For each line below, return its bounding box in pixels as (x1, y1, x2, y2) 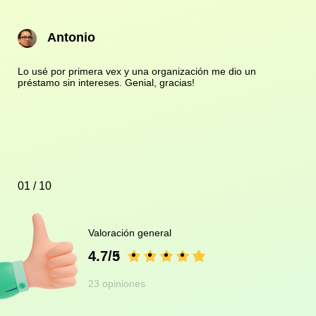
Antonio (47, 30, 95, 45)
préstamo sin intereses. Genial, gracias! (18, 77, 195, 89)
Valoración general (88, 227, 171, 239)
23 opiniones (88, 278, 145, 290)
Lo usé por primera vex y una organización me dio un (18, 66, 256, 78)
